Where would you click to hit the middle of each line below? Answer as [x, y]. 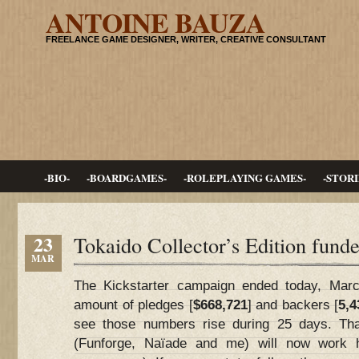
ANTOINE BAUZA [155, 22]
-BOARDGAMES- [127, 177]
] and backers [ [293, 305]
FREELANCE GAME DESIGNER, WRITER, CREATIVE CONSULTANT [186, 39]
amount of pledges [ [133, 305]
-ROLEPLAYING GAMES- [245, 177]
